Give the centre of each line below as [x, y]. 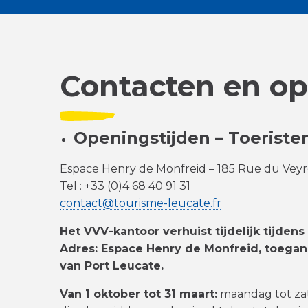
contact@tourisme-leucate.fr [141, 203]
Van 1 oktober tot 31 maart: [139, 294]
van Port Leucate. [112, 266]
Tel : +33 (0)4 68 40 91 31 [125, 186]
